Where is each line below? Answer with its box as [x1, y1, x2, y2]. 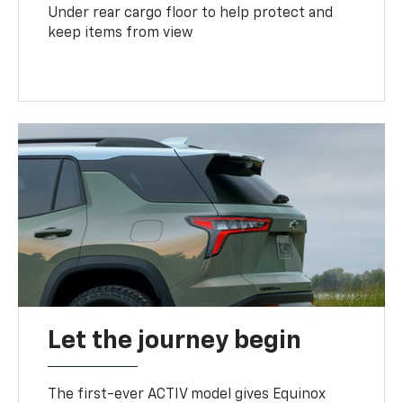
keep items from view [48, 25, 193, 40]
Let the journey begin [48, 327, 302, 354]
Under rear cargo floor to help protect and [48, 5, 334, 21]
